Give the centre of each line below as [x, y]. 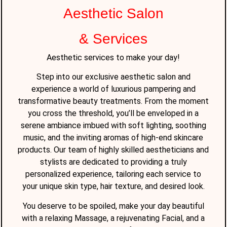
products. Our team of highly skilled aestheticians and [113, 150]
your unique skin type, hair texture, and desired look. [113, 186]
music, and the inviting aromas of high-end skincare [113, 138]
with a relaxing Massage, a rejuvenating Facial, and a [113, 218]
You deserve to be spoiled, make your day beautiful [113, 206]
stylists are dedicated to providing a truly [113, 162]
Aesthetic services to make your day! [113, 57]
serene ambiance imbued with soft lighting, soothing [113, 126]
